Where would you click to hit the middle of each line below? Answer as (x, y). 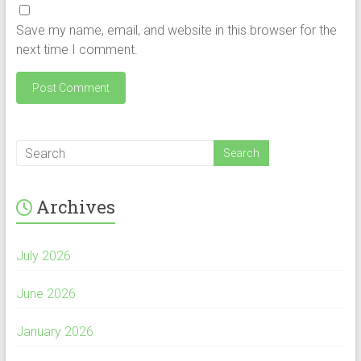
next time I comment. (77, 50)
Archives (75, 207)
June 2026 (46, 294)
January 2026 (54, 332)
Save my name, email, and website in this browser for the (176, 31)
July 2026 (43, 256)
